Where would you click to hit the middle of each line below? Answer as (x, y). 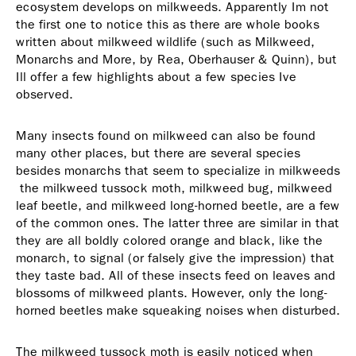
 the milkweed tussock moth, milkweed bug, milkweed (174, 188)
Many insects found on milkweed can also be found (166, 136)
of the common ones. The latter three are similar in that (178, 223)
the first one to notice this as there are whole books (168, 25)
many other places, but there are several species (158, 153)
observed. (44, 95)
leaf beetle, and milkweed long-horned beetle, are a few (178, 206)
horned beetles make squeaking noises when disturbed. (178, 311)
